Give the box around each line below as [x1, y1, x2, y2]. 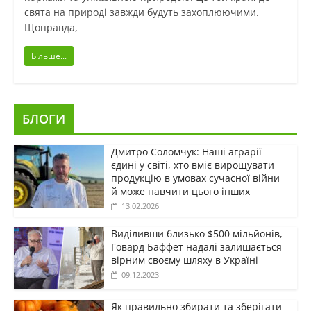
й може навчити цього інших [110, 185, 250, 199]
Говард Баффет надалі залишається [110, 240, 282, 254]
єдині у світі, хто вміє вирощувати [110, 158, 274, 172]
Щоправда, [24, 21, 78, 35]
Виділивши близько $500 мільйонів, [110, 227, 283, 241]
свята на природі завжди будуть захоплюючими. [24, 6, 259, 19]
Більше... [31, 50, 67, 62]
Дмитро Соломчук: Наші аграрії [110, 145, 262, 159]
